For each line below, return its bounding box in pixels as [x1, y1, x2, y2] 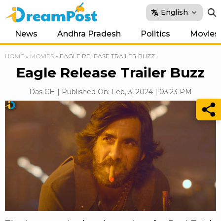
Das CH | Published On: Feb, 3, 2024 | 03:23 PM [29, 87, 192, 96]
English [161, 7, 188, 17]
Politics [141, 29, 170, 38]
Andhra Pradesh [57, 29, 121, 38]
